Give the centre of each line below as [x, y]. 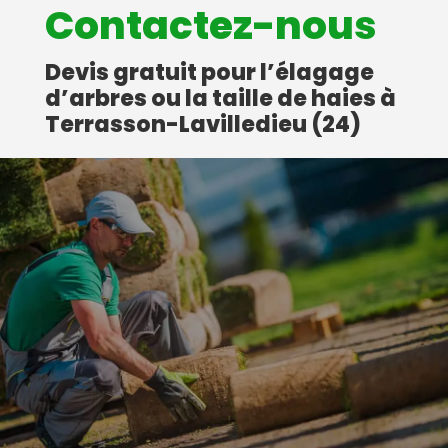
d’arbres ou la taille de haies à [220, 98]
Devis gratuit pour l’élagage [209, 72]
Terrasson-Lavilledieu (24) [202, 124]
